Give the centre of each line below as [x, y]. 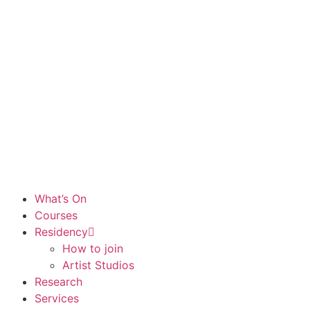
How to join [93, 248]
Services [57, 298]
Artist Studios [98, 265]
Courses [56, 215]
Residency [61, 232]
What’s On [61, 199]
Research [58, 282]
